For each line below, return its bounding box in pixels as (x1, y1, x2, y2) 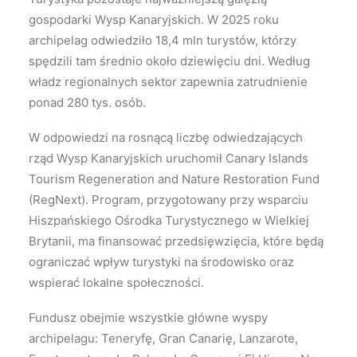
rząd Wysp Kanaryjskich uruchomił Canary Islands (29, 151, 308, 166)
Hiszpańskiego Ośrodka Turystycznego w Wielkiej (29, 213, 309, 228)
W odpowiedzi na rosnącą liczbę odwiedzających (29, 130, 303, 145)
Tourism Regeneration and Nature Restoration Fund (29, 171, 320, 186)
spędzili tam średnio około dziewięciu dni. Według (29, 53, 310, 69)
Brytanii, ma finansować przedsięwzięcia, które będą (29, 233, 324, 249)
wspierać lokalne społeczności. (29, 275, 204, 290)
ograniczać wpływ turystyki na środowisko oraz (29, 254, 294, 269)
